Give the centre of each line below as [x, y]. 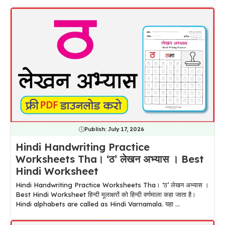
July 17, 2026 [126, 129]
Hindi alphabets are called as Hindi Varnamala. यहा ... [98, 204]
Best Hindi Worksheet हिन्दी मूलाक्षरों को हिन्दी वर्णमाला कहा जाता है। [106, 195]
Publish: [96, 129]
